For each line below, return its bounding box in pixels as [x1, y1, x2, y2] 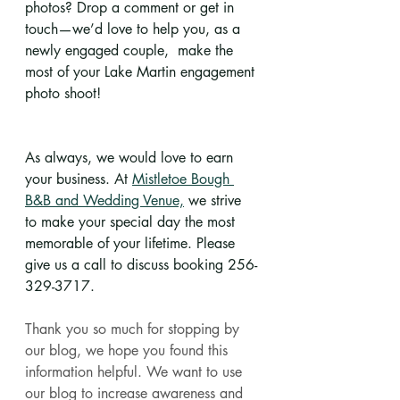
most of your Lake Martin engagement [25, 62, 259, 82]
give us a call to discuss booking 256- [25, 255, 257, 275]
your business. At [25, 170, 132, 189]
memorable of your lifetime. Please [25, 234, 239, 254]
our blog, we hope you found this [25, 341, 232, 361]
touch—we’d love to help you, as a [25, 20, 245, 39]
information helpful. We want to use [25, 362, 246, 382]
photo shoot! [25, 84, 101, 104]
